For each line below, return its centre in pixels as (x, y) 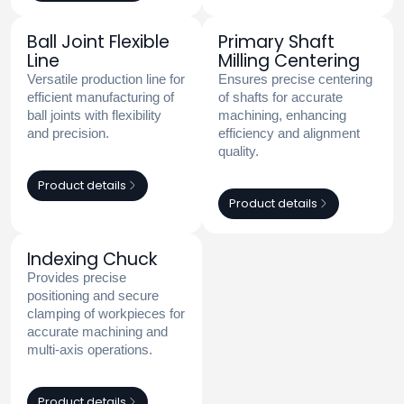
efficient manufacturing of (101, 96)
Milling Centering (289, 60)
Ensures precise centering (295, 78)
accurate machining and (97, 331)
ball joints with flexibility (94, 115)
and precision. (68, 133)
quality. (239, 151)
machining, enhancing (282, 115)
